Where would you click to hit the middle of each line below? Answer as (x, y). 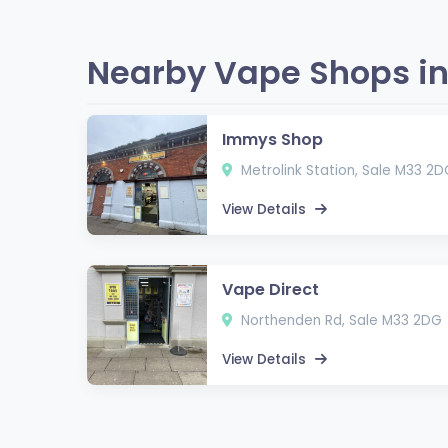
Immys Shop (272, 139)
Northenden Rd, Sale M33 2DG (339, 320)
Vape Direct (270, 289)
